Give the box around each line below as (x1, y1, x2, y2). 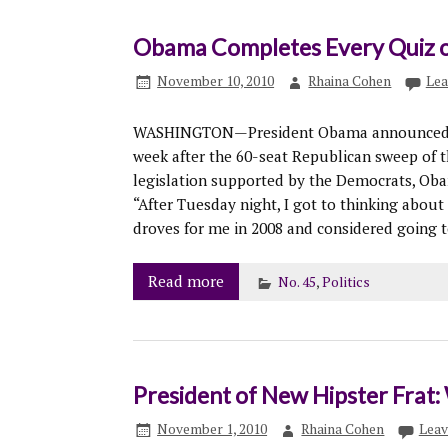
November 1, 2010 (157, 420, 268, 439)
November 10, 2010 (157, 72, 275, 91)
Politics (321, 273, 370, 292)
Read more (148, 271, 224, 292)
